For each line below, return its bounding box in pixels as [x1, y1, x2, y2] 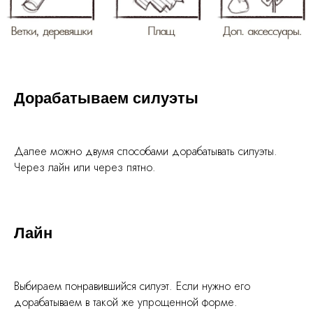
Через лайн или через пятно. [14, 159, 156, 176]
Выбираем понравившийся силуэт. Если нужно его [14, 278, 250, 295]
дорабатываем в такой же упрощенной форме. [14, 294, 238, 311]
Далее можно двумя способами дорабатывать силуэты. [14, 143, 277, 160]
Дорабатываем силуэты [14, 89, 198, 108]
